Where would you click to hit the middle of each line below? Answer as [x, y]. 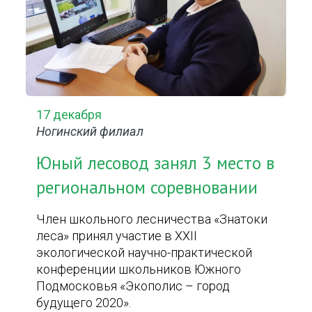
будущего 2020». [84, 303]
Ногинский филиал [90, 131]
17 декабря [69, 115]
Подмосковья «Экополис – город [133, 286]
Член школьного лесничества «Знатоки [152, 219]
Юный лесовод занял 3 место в [156, 163]
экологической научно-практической [145, 252]
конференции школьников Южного [139, 269]
